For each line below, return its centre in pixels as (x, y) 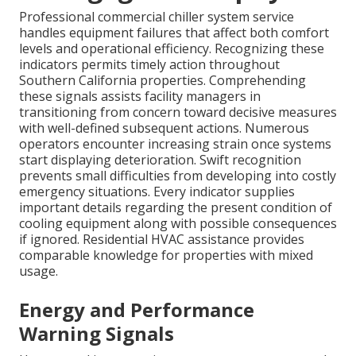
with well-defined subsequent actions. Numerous (164, 128)
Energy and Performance (137, 309)
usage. (39, 271)
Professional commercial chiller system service (157, 16)
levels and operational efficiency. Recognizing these (172, 48)
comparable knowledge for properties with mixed (166, 255)
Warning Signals (97, 333)
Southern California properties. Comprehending (163, 80)
